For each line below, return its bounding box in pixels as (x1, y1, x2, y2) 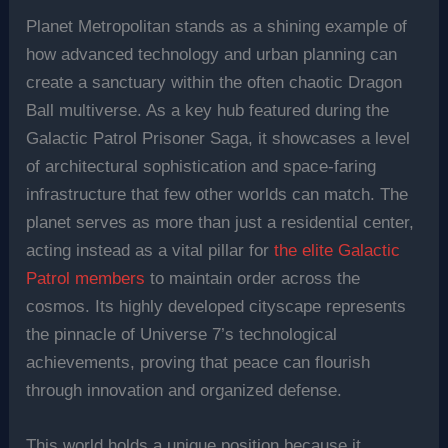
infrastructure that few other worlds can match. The (26, 184, 409, 204)
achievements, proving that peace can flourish (26, 352, 371, 372)
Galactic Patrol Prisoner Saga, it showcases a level (26, 128, 411, 148)
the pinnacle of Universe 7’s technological (26, 324, 338, 344)
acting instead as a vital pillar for (26, 240, 275, 260)
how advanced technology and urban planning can (26, 44, 398, 64)
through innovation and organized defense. (26, 380, 343, 400)
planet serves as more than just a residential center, (26, 212, 415, 232)
